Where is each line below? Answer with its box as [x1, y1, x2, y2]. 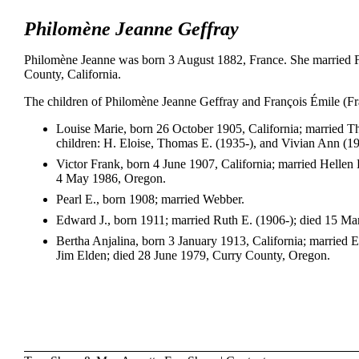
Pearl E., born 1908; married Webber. [56, 192, 244, 207]
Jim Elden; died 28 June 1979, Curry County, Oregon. [56, 248, 330, 263]
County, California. [24, 67, 121, 82]
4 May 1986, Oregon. [56, 171, 166, 186]
